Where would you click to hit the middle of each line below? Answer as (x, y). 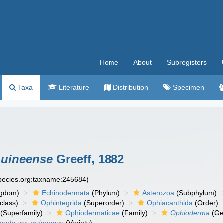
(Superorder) (103, 203)
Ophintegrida (61, 203)
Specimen (187, 87)
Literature (73, 87)
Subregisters (187, 62)
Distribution (130, 87)
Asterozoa (159, 193)
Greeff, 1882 (88, 159)
